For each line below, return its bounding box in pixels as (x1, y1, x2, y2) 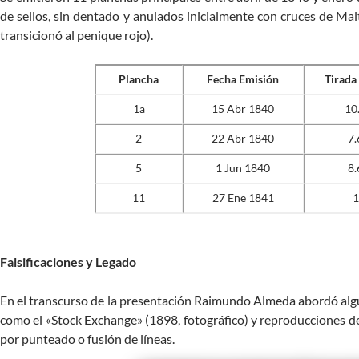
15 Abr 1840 (212, 102, 274, 116)
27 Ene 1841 (212, 191, 274, 205)
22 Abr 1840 (212, 131, 274, 146)
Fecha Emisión (207, 72, 279, 87)
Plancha (119, 72, 159, 87)
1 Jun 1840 (216, 161, 270, 175)
